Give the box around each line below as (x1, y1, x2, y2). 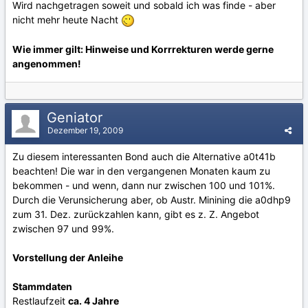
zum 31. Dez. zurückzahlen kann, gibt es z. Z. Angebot (12, 208, 259, 220)
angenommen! (12, 58, 81, 70)
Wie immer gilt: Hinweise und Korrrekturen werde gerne (12, 43, 274, 56)
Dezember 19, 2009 (47, 124, 123, 135)
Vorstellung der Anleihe (12, 251, 123, 263)
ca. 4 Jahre (68, 294, 119, 307)
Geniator (47, 109, 107, 126)
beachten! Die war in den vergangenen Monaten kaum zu (12, 164, 270, 177)
